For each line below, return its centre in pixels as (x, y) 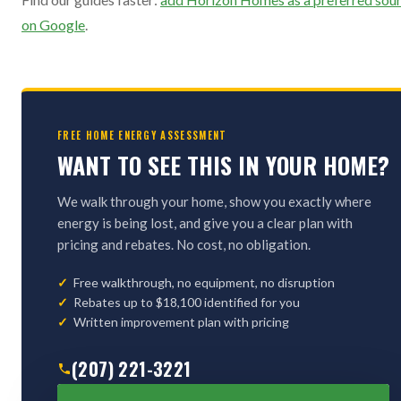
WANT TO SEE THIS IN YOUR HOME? (223, 165)
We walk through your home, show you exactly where (214, 201)
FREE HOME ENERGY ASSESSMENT (142, 135)
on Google (53, 25)
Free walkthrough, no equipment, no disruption (204, 282)
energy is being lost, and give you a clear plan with (205, 223)
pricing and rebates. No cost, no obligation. (184, 244)
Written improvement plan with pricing (181, 322)
